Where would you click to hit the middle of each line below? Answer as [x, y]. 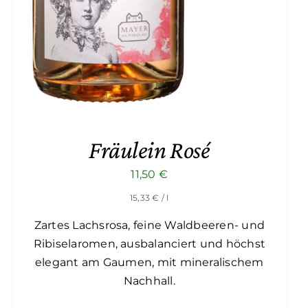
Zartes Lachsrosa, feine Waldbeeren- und [149, 225]
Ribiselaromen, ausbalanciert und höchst [149, 244]
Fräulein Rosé [150, 150]
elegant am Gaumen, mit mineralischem [150, 263]
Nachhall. [149, 281]
